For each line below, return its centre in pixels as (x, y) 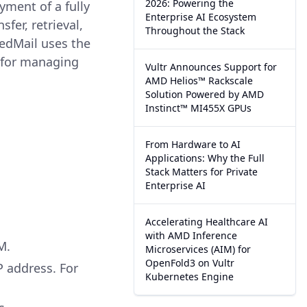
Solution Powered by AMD (205, 94)
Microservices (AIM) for (198, 249)
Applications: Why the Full (205, 158)
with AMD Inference (192, 235)
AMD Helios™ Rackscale (199, 81)
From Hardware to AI (193, 144)
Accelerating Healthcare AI (207, 222)
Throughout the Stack (195, 30)
